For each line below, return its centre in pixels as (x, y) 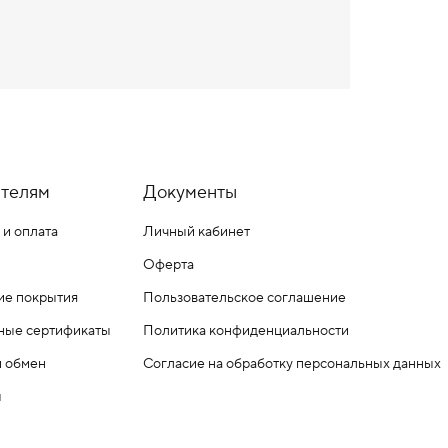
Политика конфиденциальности (246, 331)
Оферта (168, 265)
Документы (190, 193)
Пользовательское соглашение (244, 298)
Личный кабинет (196, 232)
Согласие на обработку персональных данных (292, 364)
